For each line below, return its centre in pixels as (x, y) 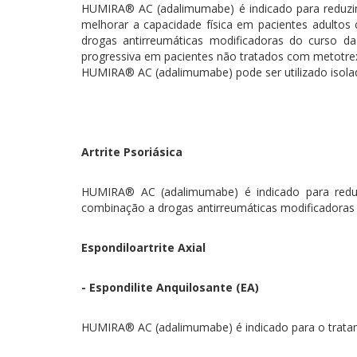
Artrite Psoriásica (132, 152)
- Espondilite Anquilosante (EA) (170, 287)
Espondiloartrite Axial (143, 247)
